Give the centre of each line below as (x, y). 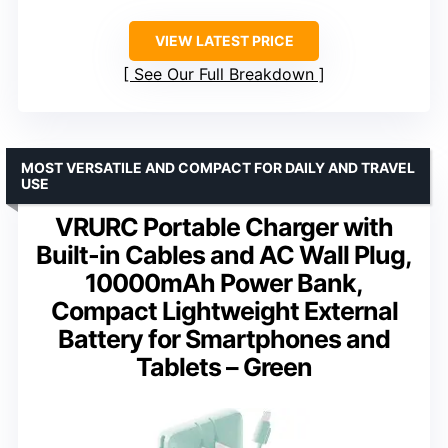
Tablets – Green (224, 367)
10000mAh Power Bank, (224, 283)
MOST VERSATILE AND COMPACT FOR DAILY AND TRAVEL (218, 168)
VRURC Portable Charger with (224, 227)
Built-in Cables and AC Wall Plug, (224, 255)
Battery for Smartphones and (224, 339)
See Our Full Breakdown (224, 74)
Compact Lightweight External (224, 311)
